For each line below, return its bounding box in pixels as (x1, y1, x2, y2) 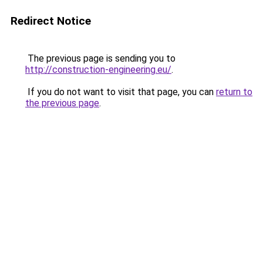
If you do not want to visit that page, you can (25, 86, 216, 97)
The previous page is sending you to (25, 53, 176, 64)
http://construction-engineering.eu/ (25, 64, 171, 75)
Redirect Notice (11, 14, 91, 28)
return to (216, 86, 252, 97)
